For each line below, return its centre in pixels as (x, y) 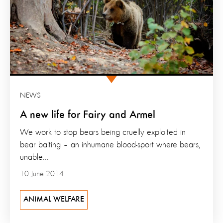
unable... (34, 158)
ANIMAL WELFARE (54, 200)
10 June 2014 (42, 174)
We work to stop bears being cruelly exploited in (103, 133)
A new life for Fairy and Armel (88, 115)
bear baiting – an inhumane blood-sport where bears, (110, 145)
